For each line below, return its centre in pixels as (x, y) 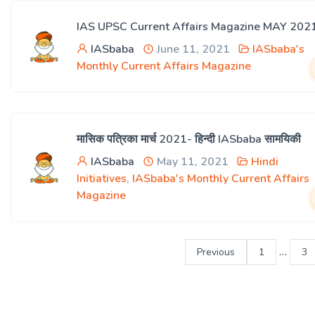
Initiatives (102, 179)
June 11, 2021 (192, 49)
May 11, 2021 (191, 162)
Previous (216, 252)
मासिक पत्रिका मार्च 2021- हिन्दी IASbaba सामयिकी (189, 139)
